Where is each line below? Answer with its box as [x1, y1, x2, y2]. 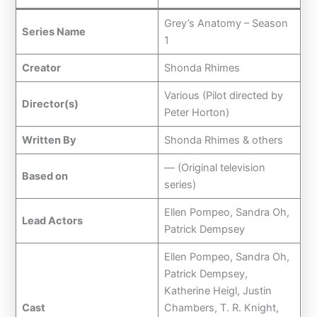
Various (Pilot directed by [163, 88, 283, 102]
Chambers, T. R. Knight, [163, 301, 279, 314]
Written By [21, 133, 76, 146]
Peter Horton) [163, 105, 229, 119]
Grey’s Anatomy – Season [163, 16, 288, 30]
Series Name [21, 25, 86, 38]
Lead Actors [21, 214, 83, 227]
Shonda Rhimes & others [163, 133, 283, 146]
